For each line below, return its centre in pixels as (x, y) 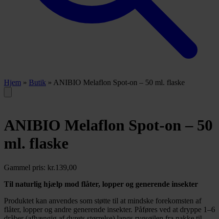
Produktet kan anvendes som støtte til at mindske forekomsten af (103, 200)
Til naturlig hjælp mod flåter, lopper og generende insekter (101, 184)
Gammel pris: (25, 167)
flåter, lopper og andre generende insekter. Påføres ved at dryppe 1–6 (109, 209)
